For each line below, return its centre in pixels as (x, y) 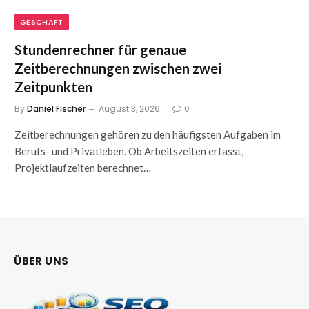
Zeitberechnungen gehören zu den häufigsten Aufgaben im (148, 135)
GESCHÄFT (42, 22)
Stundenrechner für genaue (100, 50)
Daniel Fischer (56, 109)
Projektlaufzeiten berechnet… (83, 168)
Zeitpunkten (53, 87)
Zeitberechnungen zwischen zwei (118, 69)
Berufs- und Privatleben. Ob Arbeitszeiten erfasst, (129, 151)
